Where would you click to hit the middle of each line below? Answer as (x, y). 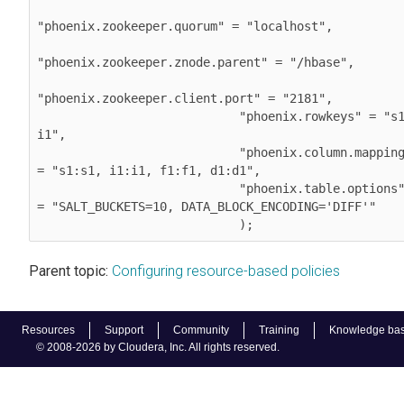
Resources (48, 330)
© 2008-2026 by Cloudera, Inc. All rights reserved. (158, 347)
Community (201, 330)
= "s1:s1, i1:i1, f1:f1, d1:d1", (149, 170)
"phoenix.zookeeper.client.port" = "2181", (185, 98)
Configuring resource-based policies (226, 271)
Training (279, 330)
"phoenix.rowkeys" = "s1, (138, 116)
